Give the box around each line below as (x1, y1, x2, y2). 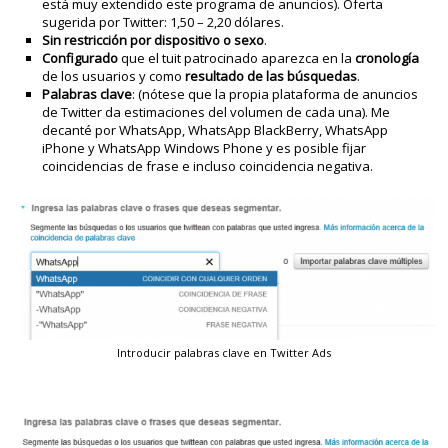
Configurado (42, 49, 119, 68)
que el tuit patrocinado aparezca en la (118, 49, 356, 68)
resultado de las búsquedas (185, 67, 358, 86)
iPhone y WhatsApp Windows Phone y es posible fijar (42, 139, 367, 158)
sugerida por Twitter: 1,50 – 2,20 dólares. (42, 13, 285, 32)
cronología (355, 49, 420, 68)
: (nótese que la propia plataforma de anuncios (132, 85, 419, 104)
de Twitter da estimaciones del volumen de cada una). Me (42, 103, 391, 122)
